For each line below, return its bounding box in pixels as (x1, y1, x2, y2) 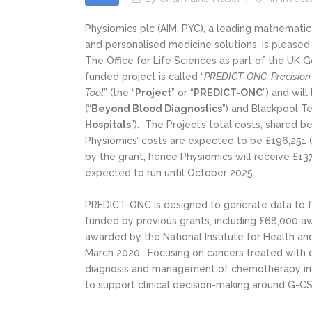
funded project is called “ (85, 71, 204, 82)
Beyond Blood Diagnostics (91, 103, 222, 114)
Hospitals (85, 119, 131, 130)
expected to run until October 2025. (85, 167, 255, 178)
